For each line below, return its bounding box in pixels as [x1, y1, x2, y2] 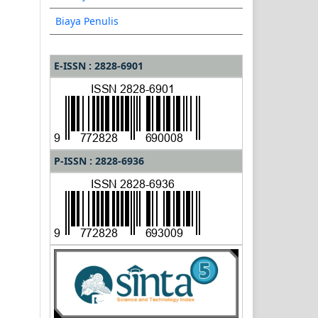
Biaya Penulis [55, 13, 119, 28]
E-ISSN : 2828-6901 [54, 58, 143, 72]
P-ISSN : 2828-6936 [54, 153, 144, 168]
